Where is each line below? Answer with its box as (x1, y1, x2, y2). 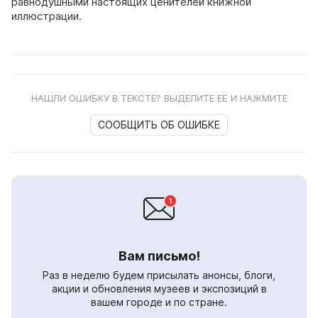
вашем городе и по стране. (91, 295, 227, 308)
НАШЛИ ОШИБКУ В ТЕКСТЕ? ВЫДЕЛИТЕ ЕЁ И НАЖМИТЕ (31, 92, 287, 104)
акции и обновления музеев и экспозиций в (51, 282, 267, 295)
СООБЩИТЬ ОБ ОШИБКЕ (98, 118, 220, 131)
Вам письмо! (118, 248, 200, 263)
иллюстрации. (11, 9, 82, 23)
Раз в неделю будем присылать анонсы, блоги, (43, 268, 275, 281)
